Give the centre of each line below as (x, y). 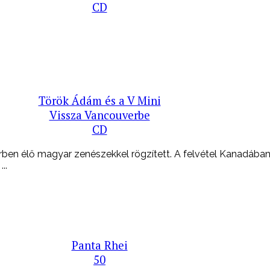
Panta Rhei (99, 246)
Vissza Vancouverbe (99, 115)
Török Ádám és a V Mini (99, 100)
